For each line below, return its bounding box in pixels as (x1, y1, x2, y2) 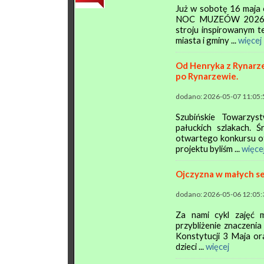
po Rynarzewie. (176, 71, 238, 81)
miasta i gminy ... (176, 35, 238, 45)
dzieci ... (176, 241, 206, 252)
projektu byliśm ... (176, 143, 242, 154)
